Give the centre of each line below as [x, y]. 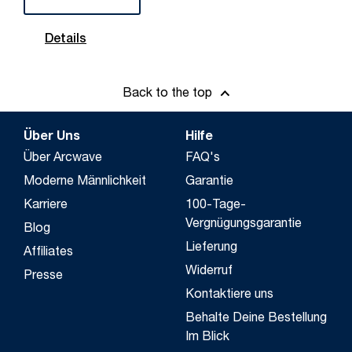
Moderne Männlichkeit [85, 182]
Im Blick [207, 337]
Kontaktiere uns [229, 295]
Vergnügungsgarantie [244, 224]
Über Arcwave [63, 158]
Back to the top [167, 95]
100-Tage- [216, 205]
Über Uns [52, 137]
